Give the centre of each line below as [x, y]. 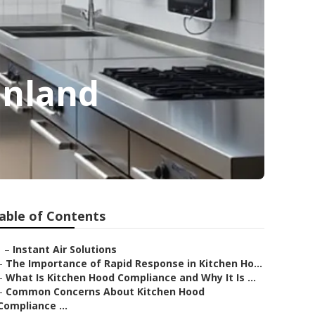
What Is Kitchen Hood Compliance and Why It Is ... [131, 277]
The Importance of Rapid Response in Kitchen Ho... [134, 263]
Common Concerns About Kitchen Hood [105, 291]
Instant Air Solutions [65, 249]
